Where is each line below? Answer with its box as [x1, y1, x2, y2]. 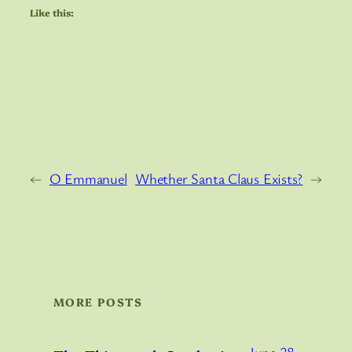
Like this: [30, 5, 74, 20]
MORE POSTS [53, 294, 142, 310]
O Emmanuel [49, 169, 127, 189]
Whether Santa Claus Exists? [135, 169, 303, 189]
